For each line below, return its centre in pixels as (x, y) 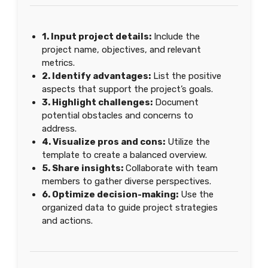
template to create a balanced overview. (124, 155)
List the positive (186, 76)
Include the (176, 36)
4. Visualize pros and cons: (103, 142)
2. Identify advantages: (96, 76)
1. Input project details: (97, 36)
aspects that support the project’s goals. (127, 89)
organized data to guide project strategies (130, 208)
